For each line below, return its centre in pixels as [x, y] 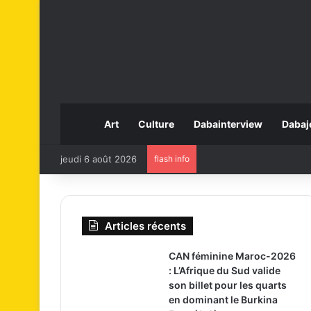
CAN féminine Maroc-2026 [232, 256]
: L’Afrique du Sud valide [225, 270]
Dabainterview [228, 124]
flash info [172, 159]
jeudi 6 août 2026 [99, 159]
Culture [156, 124]
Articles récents [145, 226]
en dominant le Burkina [223, 300]
